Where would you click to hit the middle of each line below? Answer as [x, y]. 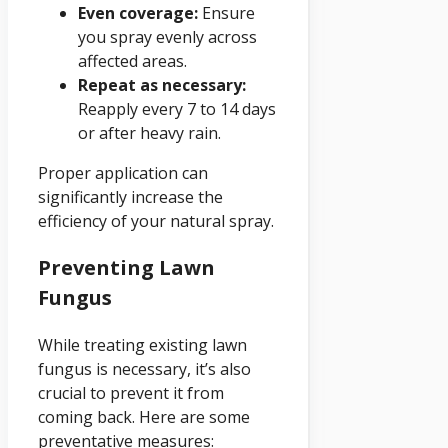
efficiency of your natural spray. [156, 220]
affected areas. [132, 60]
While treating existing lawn [142, 344]
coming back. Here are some [144, 416]
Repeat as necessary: [162, 84]
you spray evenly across [167, 36]
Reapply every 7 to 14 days [177, 108]
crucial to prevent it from [131, 392]
